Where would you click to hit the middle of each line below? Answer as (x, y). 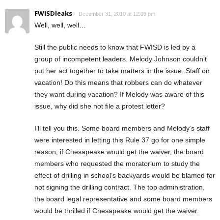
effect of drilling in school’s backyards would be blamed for (125, 175)
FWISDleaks (53, 13)
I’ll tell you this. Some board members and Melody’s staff (122, 128)
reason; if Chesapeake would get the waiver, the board (119, 151)
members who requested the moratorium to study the (117, 163)
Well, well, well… (60, 25)
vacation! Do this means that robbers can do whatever (118, 82)
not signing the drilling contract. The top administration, (120, 187)
